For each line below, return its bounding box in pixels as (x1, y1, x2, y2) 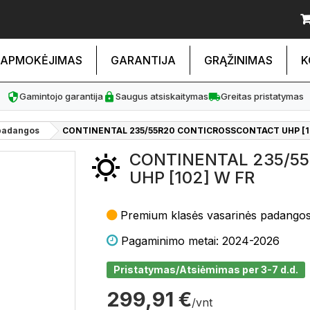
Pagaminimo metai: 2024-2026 (121, 234, 280, 248)
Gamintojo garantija (19, 91, 103, 102)
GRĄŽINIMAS (204, 53, 273, 67)
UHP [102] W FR (129, 167, 255, 188)
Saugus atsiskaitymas (115, 91, 208, 102)
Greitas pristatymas (220, 91, 304, 102)
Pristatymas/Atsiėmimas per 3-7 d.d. (113, 264, 298, 275)
